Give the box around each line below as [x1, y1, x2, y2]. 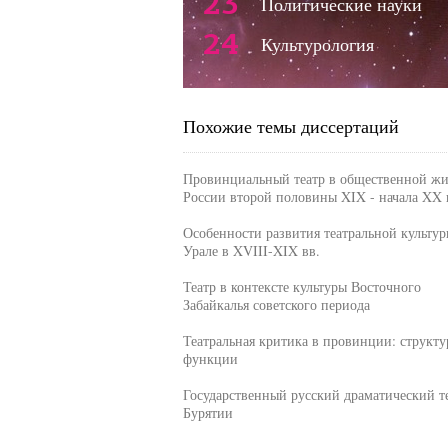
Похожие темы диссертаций [182, 114, 399, 138]
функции [182, 349, 238, 368]
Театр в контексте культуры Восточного [182, 277, 421, 296]
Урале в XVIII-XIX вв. [182, 241, 320, 260]
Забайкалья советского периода [182, 295, 370, 314]
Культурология [260, 32, 374, 56]
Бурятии [182, 403, 233, 422]
